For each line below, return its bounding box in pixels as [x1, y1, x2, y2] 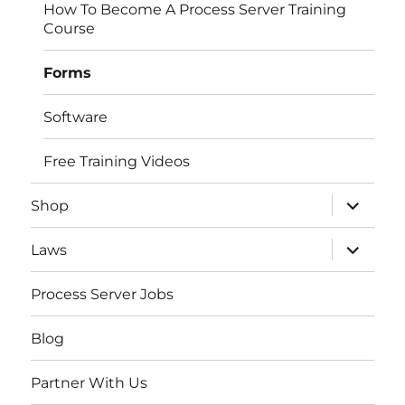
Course [43, 19, 96, 37]
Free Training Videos [43, 152, 191, 170]
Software [43, 108, 108, 126]
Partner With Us [31, 373, 148, 391]
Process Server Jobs [31, 285, 174, 303]
